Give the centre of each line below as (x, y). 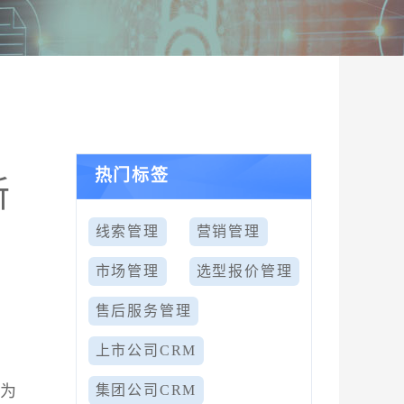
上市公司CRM (146, 350)
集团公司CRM (146, 390)
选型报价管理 (244, 271)
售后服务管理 (143, 311)
